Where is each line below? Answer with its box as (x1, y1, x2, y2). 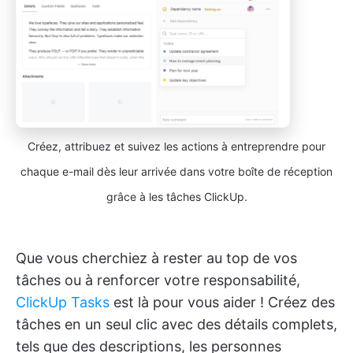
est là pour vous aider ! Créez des (110, 294, 335, 311)
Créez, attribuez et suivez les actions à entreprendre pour (28, 139, 325, 154)
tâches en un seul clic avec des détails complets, (16, 316, 337, 333)
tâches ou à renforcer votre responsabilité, (16, 272, 300, 289)
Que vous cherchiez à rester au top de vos (16, 250, 297, 267)
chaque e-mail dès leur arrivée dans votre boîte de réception (20, 165, 333, 179)
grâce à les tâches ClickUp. (106, 190, 247, 204)
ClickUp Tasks (16, 294, 110, 311)
